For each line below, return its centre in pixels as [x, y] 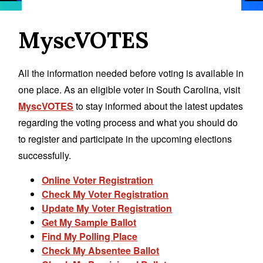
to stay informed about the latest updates [159, 106]
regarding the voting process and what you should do [128, 122]
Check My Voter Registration [105, 194]
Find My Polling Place [90, 236]
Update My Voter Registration [107, 208]
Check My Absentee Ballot [101, 250]
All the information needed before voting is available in [131, 73]
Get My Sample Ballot [89, 222]
